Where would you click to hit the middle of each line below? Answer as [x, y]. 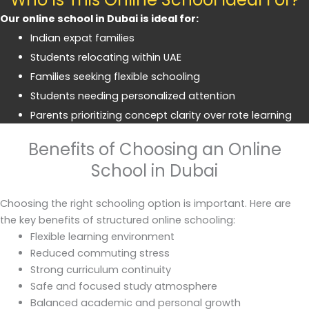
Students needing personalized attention [132, 96]
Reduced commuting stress [100, 253]
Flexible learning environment [102, 237]
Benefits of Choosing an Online [154, 150]
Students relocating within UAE [106, 58]
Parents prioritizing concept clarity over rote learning [161, 116]
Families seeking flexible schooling [115, 77]
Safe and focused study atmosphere [123, 287]
